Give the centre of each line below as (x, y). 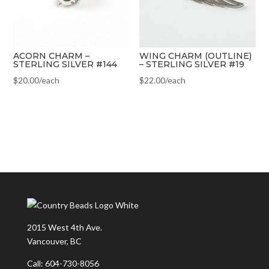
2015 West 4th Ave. (64, 228)
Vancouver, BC (54, 241)
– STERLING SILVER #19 (192, 64)
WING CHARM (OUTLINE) (196, 56)
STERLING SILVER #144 (65, 64)
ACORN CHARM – (52, 56)
